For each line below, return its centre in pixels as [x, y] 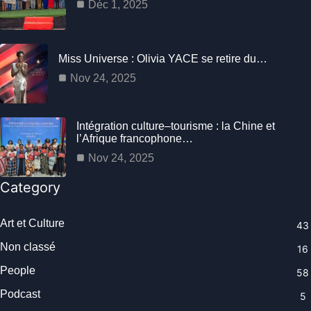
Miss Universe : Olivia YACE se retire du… [162, 58]
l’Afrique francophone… [135, 138]
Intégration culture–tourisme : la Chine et [176, 126]
